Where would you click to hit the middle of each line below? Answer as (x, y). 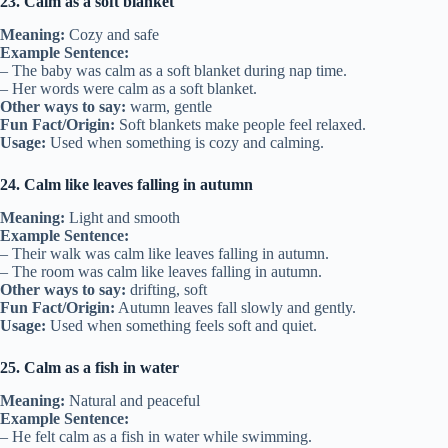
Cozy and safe (112, 35)
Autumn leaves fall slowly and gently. (235, 307)
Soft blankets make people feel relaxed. (240, 125)
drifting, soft (166, 289)
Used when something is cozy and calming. (185, 143)
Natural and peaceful (132, 400)
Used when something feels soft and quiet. (181, 325)
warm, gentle (169, 107)
